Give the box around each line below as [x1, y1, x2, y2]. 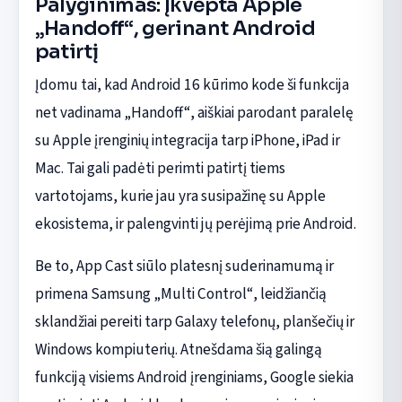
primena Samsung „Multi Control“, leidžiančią [34, 282, 327, 305]
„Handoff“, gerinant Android [34, 15, 315, 40]
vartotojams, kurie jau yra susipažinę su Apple [34, 184, 326, 207]
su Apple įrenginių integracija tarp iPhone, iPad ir [34, 128, 340, 152]
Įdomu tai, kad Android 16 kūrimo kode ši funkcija [34, 73, 349, 96]
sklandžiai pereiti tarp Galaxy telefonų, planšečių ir [34, 310, 354, 333]
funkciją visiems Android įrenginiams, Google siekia [34, 365, 354, 389]
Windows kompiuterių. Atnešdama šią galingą [34, 337, 322, 361]
